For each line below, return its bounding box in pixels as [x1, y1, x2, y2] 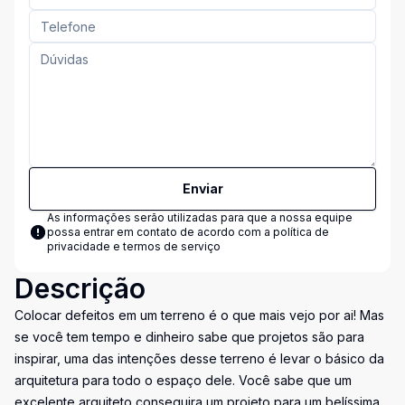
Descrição [14, 272, 146, 305]
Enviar [182, 181, 223, 196]
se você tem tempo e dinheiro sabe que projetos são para [14, 329, 364, 344]
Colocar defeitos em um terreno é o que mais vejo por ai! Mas [14, 307, 384, 323]
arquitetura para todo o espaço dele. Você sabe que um [14, 372, 352, 388]
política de [273, 225, 329, 239]
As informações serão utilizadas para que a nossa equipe [47, 211, 353, 224]
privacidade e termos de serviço [47, 240, 221, 253]
